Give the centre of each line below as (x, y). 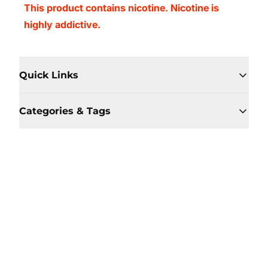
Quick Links (49, 75)
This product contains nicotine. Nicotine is (121, 8)
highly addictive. (62, 25)
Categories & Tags (65, 111)
